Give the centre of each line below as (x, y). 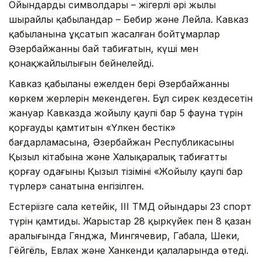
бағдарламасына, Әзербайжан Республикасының (121, 142)
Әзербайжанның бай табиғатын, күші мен (104, 48)
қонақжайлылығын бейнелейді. (81, 63)
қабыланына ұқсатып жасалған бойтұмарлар (114, 34)
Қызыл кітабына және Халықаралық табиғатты (118, 156)
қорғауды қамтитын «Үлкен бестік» (92, 127)
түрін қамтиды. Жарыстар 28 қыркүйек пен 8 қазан (130, 221)
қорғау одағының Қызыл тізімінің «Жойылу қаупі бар (126, 171)
